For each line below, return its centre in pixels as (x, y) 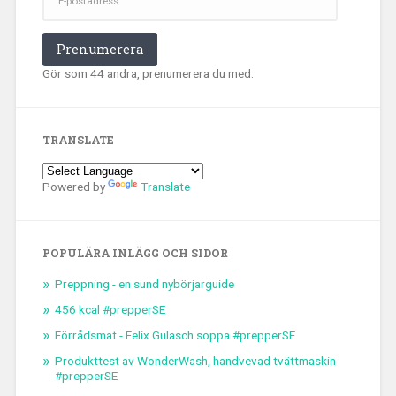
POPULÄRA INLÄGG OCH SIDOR (135, 253)
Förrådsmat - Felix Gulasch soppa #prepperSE (175, 335)
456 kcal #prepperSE (110, 310)
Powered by (75, 187)
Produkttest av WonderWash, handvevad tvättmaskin (195, 361)
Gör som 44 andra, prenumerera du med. (148, 74)
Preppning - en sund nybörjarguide (144, 284)
